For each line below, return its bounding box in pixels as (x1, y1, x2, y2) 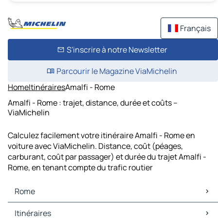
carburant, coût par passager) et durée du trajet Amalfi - (8, 151, 206, 163)
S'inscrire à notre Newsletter (66, 44, 167, 55)
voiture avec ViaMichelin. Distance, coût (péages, (8, 141, 183, 152)
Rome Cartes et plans (10, 202, 85, 214)
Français (180, 23, 211, 34)
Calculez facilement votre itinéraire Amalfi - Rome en (8, 130, 195, 141)
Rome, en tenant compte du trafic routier (8, 162, 153, 173)
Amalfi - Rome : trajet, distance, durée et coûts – (8, 97, 178, 108)
